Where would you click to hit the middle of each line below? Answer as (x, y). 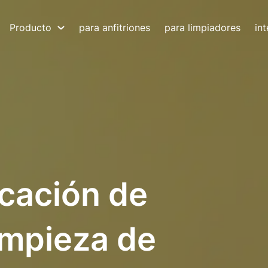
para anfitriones (115, 28)
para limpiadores (202, 28)
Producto (31, 28)
